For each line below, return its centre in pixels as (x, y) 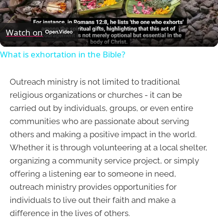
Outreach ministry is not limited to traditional (95, 82)
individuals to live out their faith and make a (93, 200)
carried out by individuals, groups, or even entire (101, 108)
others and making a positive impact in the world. (103, 135)
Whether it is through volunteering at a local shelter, (109, 148)
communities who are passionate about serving (100, 121)
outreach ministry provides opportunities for (93, 187)
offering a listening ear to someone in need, (93, 174)
